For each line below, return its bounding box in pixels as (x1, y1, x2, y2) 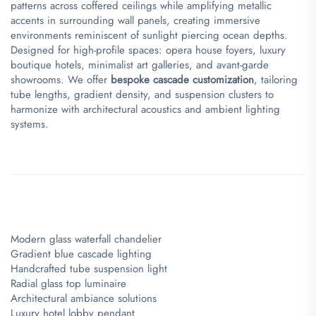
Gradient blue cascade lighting (11, 245, 152, 262)
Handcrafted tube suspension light (11, 260, 167, 276)
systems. (11, 116, 49, 132)
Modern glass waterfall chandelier (11, 231, 162, 247)
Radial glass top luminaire (11, 275, 126, 291)
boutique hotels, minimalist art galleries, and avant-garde (11, 56, 269, 73)
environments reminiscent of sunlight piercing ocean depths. (11, 27, 288, 43)
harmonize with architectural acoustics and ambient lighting (11, 101, 280, 117)
